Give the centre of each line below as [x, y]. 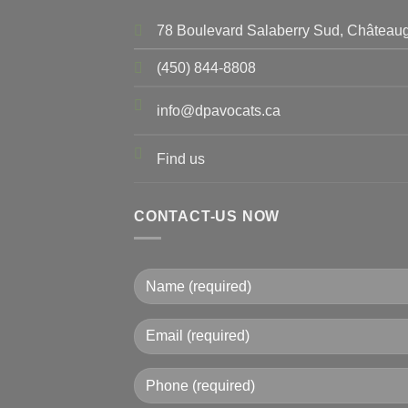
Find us [181, 158]
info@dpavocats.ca [219, 110]
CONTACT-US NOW [207, 216]
